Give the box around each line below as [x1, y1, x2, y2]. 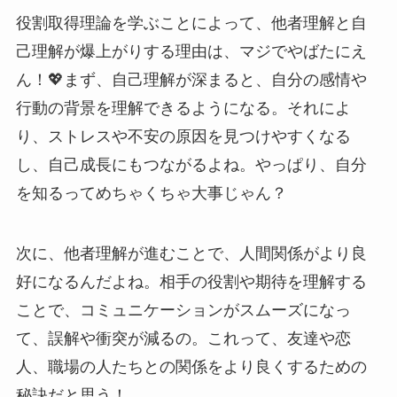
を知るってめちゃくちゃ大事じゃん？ [15, 184, 287, 203]
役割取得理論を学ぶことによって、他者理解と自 [15, 14, 367, 33]
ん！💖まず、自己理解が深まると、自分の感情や [15, 71, 367, 90]
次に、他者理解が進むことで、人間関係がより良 [15, 244, 367, 262]
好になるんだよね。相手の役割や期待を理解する [15, 272, 367, 291]
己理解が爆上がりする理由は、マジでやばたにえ [15, 43, 367, 61]
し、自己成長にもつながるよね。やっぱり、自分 [15, 156, 367, 175]
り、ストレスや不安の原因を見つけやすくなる [15, 128, 351, 146]
